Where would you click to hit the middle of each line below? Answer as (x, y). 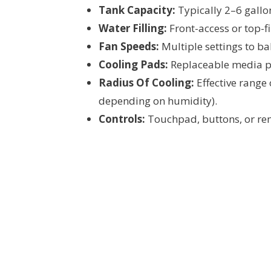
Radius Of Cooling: (146, 83)
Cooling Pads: (133, 65)
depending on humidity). (158, 101)
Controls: (122, 119)
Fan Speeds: (129, 47)
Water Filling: (133, 28)
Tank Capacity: (137, 10)
